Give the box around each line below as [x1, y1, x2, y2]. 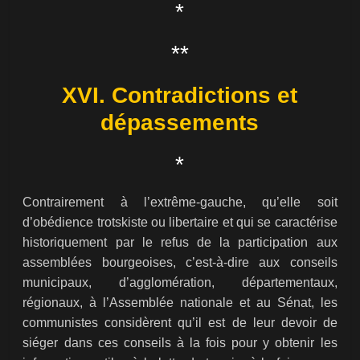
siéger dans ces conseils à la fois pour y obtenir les [22, 336, 337, 350]
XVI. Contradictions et [62, 83, 298, 108]
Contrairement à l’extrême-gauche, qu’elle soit [22, 195, 337, 210]
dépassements [100, 110, 260, 136]
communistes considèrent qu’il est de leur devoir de [22, 316, 337, 330]
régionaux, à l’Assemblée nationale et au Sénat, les [22, 296, 337, 310]
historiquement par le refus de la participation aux [22, 235, 337, 250]
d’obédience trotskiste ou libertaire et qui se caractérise [22, 215, 337, 230]
